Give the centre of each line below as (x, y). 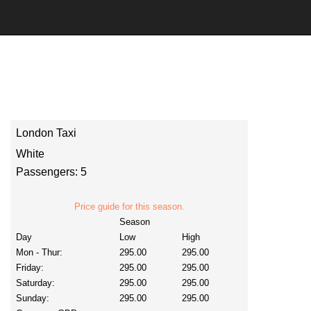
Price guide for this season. (129, 207)
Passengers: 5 (51, 172)
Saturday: (35, 283)
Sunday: (33, 298)
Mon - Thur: (39, 252)
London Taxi (46, 133)
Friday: (30, 268)
